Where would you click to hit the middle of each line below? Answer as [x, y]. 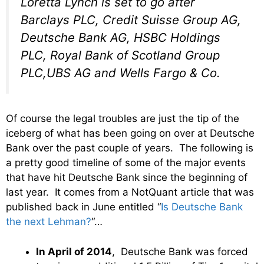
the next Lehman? [49, 222]
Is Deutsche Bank [202, 207]
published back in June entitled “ [83, 207]
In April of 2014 [74, 251]
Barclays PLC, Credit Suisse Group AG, [131, 19]
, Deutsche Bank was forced [180, 251]
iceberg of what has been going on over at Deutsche [130, 133]
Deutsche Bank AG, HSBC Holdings [121, 37]
